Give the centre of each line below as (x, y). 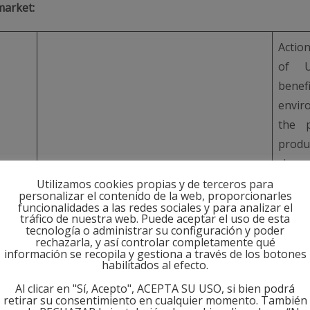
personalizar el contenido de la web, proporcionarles (155, 195)
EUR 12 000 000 (83, 299)
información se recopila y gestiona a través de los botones (155, 254)
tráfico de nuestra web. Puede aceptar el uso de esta (155, 219)
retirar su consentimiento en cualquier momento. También (155, 300)
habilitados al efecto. (155, 265)
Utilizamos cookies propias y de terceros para (155, 184)
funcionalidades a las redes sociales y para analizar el (155, 207)
